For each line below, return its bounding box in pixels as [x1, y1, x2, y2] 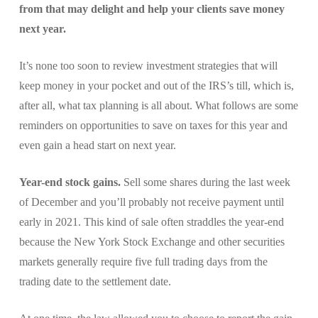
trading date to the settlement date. [18, 275, 171, 287]
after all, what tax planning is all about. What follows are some [18, 99, 298, 111]
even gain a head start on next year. [18, 138, 176, 151]
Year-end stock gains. [18, 175, 121, 188]
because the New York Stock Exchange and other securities [18, 235, 285, 248]
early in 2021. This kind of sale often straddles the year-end [18, 215, 284, 228]
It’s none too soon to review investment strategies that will [18, 59, 278, 72]
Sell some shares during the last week [120, 175, 290, 188]
